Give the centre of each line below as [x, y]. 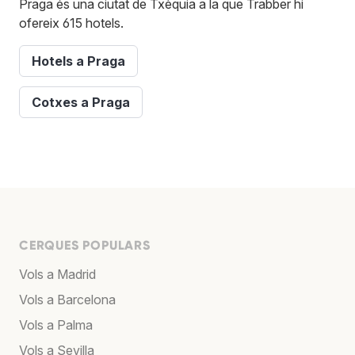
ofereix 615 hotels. [71, 23]
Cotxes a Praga [81, 102]
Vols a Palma [56, 324]
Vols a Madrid [57, 274]
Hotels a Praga [78, 61]
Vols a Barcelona [67, 299]
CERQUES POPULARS [85, 245]
